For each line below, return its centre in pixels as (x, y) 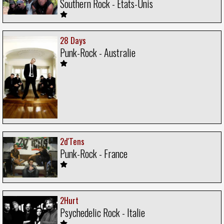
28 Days (73, 40)
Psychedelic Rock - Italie (102, 213)
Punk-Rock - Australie (98, 52)
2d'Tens (72, 141)
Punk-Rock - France (94, 153)
